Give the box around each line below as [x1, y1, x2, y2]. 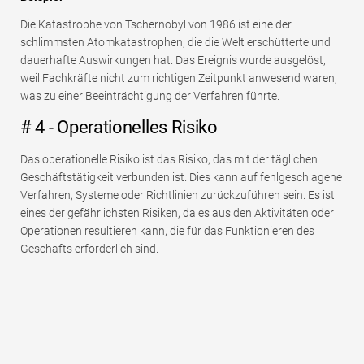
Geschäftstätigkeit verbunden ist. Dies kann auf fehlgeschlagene [20, 171, 342, 184]
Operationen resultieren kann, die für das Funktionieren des [20, 224, 314, 238]
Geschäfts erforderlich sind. [20, 242, 158, 256]
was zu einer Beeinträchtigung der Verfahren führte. [20, 89, 279, 103]
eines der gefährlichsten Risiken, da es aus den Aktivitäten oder [20, 206, 334, 220]
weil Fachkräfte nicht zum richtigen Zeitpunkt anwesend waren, [20, 71, 337, 85]
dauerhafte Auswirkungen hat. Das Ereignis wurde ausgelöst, [20, 54, 326, 67]
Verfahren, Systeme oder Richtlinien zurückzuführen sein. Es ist [20, 188, 335, 202]
